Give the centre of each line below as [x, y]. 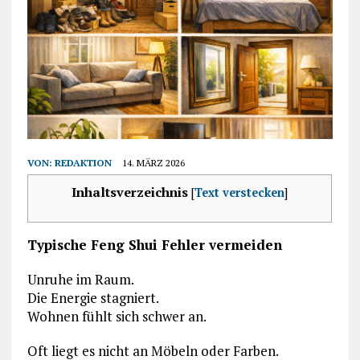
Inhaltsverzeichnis [129, 192]
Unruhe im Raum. [80, 280]
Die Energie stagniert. [93, 298]
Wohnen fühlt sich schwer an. [117, 317]
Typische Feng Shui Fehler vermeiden [154, 245]
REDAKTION [83, 163]
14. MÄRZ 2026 [153, 163]
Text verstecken [239, 193]
